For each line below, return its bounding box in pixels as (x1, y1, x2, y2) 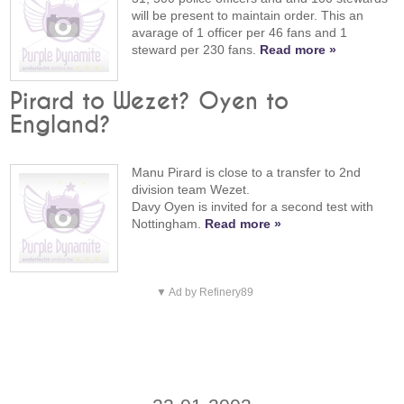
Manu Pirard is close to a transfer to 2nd (132, 164, 362, 179)
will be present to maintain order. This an (132, 7, 364, 23)
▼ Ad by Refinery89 (155, 285, 253, 298)
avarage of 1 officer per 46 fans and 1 (132, 24, 348, 40)
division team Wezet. (132, 181, 251, 197)
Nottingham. (132, 216, 206, 231)
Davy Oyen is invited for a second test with (132, 198, 374, 214)
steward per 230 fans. (132, 41, 261, 57)
